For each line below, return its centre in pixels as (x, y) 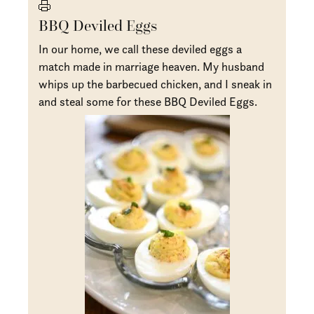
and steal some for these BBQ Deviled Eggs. (148, 101)
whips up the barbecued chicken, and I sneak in (156, 84)
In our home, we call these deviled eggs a (141, 49)
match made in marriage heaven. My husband (152, 66)
